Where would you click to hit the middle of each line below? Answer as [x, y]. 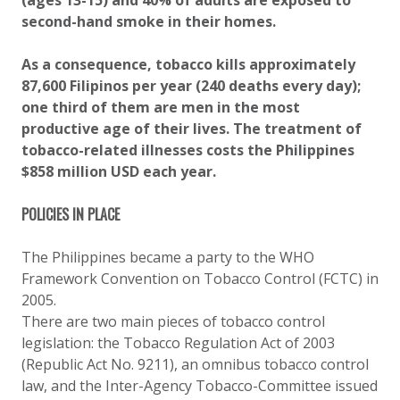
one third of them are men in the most [161, 107]
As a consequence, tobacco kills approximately [188, 64]
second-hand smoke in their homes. [149, 21]
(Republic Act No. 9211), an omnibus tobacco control [195, 364]
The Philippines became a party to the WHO [168, 257]
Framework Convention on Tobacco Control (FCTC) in [200, 279]
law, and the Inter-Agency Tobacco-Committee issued [200, 386]
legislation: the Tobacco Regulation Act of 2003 [178, 343]
